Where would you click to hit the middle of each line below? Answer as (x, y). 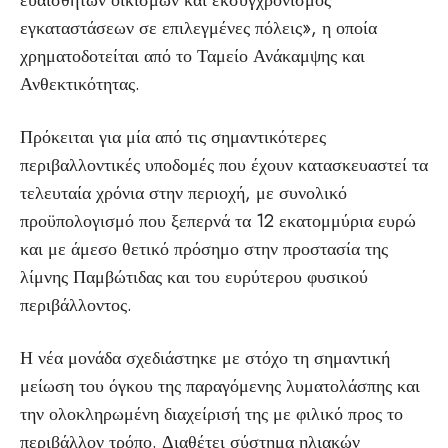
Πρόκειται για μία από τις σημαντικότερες (173, 137)
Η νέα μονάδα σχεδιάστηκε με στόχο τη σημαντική (205, 358)
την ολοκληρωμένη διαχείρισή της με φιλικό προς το (211, 414)
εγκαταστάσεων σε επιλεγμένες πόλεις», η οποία (198, 28)
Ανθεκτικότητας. (80, 84)
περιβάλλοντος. (76, 305)
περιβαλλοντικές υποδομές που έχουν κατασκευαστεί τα (224, 165)
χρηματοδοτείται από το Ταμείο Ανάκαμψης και (192, 56)
